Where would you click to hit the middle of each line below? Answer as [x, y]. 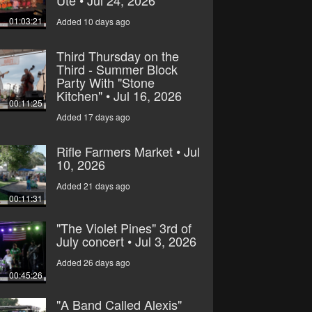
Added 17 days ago [93, 117]
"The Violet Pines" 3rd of [124, 227]
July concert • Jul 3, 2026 [126, 241]
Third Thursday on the [117, 56]
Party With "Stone [105, 82]
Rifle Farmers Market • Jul [128, 151]
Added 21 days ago [93, 186]
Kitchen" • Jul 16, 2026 [119, 95]
